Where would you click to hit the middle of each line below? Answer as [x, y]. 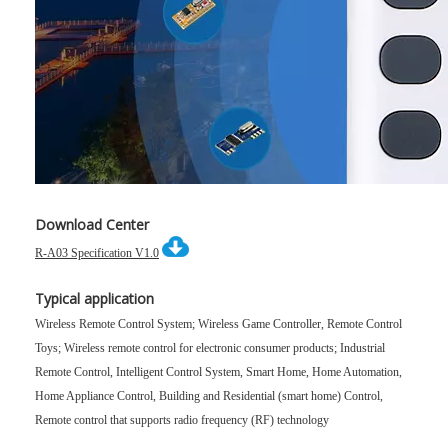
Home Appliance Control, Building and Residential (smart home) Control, [209, 396]
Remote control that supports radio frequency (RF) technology [182, 420]
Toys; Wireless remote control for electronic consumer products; [187, 348]
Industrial [362, 348]
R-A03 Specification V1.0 [97, 253]
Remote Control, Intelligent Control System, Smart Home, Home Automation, [218, 372]
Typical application [94, 298]
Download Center [92, 224]
